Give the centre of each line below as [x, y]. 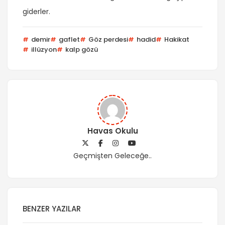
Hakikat [176, 40]
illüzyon [43, 50]
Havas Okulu [113, 131]
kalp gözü [81, 50]
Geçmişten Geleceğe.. [113, 156]
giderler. [36, 12]
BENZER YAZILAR [52, 209]
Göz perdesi [107, 40]
